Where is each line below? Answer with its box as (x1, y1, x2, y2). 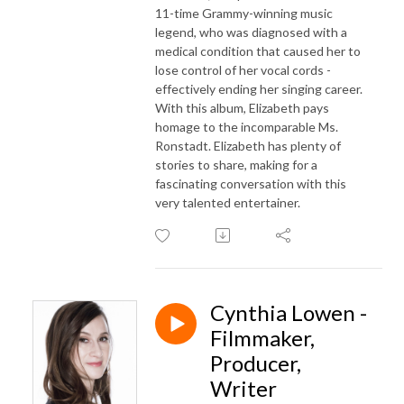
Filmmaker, (210, 324, 315, 351)
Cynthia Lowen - (210, 298, 367, 326)
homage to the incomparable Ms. (155, 118, 338, 134)
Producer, (210, 349, 301, 376)
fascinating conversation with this (155, 175, 346, 191)
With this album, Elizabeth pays (155, 99, 329, 115)
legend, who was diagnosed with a (155, 23, 347, 40)
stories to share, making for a (155, 156, 317, 172)
